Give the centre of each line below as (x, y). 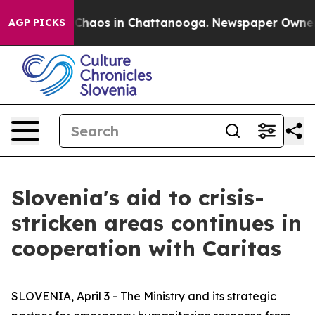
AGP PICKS (37, 22)
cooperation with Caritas (146, 248)
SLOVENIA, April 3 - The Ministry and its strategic (144, 296)
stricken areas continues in (156, 223)
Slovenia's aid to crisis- (138, 198)
